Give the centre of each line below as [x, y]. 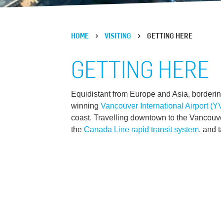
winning [86, 106]
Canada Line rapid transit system [141, 130]
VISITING [118, 36]
